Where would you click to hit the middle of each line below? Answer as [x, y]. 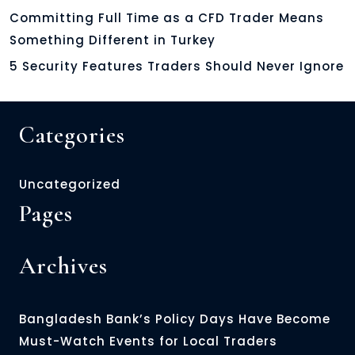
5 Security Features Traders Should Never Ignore [177, 67]
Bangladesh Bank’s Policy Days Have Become [175, 319]
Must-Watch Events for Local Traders [150, 342]
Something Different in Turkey [115, 40]
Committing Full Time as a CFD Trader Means [167, 18]
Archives [63, 266]
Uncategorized [70, 185]
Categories [72, 136]
